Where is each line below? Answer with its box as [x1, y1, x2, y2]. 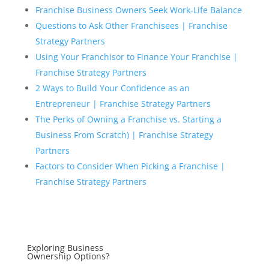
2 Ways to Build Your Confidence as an [35, 82, 190, 94]
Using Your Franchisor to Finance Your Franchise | [35, 50, 238, 62]
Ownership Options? [26, 250, 109, 262]
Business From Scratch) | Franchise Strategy [35, 128, 213, 141]
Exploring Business [26, 241, 103, 253]
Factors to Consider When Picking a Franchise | [35, 160, 225, 172]
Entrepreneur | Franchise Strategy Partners [35, 97, 211, 109]
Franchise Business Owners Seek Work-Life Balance [35, 4, 242, 16]
